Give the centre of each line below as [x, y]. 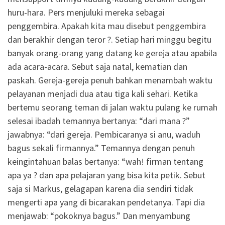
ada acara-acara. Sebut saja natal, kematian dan [97, 67]
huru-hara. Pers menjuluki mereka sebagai [86, 13]
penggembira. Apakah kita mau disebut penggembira [107, 26]
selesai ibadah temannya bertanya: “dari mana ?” [99, 121]
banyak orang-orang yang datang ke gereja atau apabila [112, 53]
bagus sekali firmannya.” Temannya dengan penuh [101, 148]
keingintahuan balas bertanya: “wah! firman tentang [105, 162]
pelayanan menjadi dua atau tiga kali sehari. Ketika [103, 94]
